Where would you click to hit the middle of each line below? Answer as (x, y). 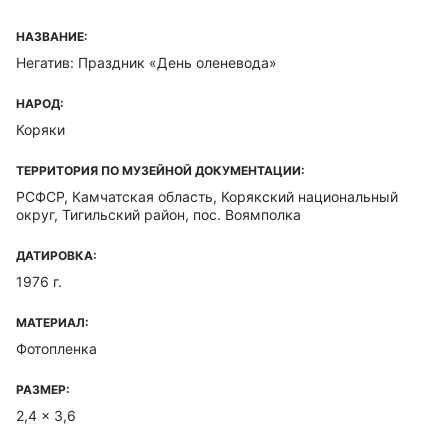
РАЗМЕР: (43, 389)
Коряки (40, 129)
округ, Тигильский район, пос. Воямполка (158, 214)
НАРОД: (40, 103)
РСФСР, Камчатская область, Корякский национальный (207, 196)
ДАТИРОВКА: (56, 255)
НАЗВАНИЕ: (52, 36)
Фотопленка (56, 348)
